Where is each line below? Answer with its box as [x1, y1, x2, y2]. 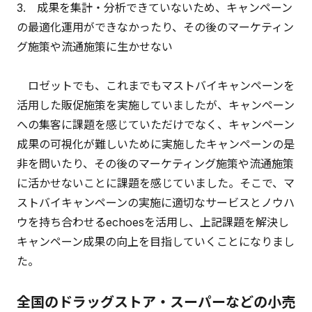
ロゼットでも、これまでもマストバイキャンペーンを [17, 79, 295, 93]
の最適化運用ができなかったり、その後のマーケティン [17, 19, 294, 34]
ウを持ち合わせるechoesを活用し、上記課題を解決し [17, 215, 289, 230]
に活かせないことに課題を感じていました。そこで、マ [17, 176, 295, 191]
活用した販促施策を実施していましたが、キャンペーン [17, 98, 295, 113]
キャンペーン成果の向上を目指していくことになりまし [17, 235, 295, 249]
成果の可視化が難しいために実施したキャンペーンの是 [17, 137, 295, 152]
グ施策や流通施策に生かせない [17, 39, 173, 54]
